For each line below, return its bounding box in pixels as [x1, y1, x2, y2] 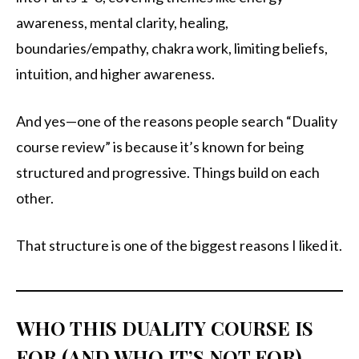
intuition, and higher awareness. [16, 65, 215, 83]
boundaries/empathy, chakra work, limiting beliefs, [16, 39, 328, 58]
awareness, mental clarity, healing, [16, 14, 228, 32]
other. [16, 189, 54, 208]
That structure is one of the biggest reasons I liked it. [16, 236, 342, 255]
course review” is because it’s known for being [16, 138, 304, 156]
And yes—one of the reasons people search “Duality [16, 112, 337, 131]
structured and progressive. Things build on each [16, 163, 320, 182]
